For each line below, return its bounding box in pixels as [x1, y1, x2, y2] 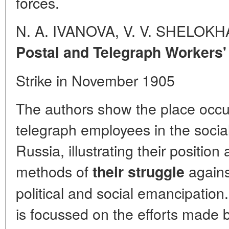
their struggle [93, 161, 185, 182]
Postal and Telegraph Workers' [16, 41, 226, 62]
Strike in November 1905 [16, 70, 175, 90]
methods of [16, 161, 93, 181]
